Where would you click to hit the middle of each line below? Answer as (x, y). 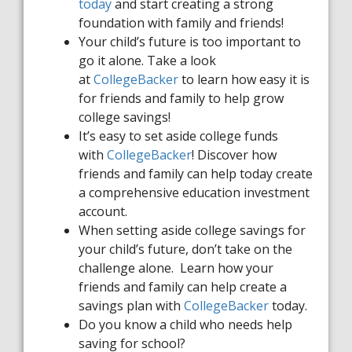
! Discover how (234, 155)
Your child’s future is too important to (190, 42)
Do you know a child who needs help (185, 324)
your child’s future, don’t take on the (185, 249)
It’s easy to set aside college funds (178, 136)
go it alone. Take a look (147, 60)
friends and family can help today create (196, 174)
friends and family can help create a (183, 287)
